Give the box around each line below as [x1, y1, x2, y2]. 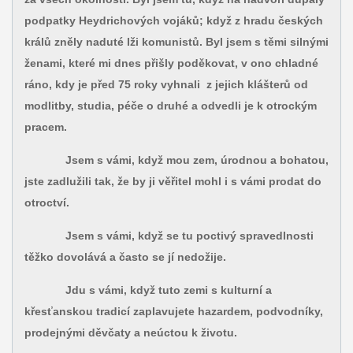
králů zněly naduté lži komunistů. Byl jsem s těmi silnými [24, 35, 329, 49]
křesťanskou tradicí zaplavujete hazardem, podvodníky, [24, 305, 323, 318]
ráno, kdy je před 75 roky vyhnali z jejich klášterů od [24, 78, 308, 91]
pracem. [24, 121, 67, 134]
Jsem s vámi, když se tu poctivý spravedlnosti [24, 229, 314, 243]
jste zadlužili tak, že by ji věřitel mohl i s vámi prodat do [24, 175, 321, 188]
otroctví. [24, 196, 69, 210]
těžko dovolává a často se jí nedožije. [24, 251, 226, 264]
